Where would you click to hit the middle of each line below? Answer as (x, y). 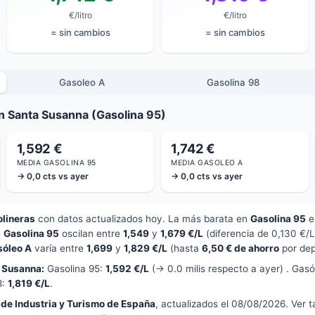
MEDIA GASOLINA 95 (56, 163)
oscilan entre (91, 234)
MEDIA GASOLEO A (207, 163)
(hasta (185, 249)
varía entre (59, 249)
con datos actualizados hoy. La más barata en (143, 219)
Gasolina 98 (233, 82)
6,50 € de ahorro (240, 249)
